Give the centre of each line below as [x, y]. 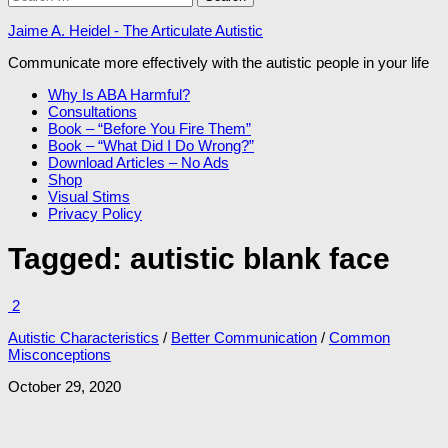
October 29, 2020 [64, 386]
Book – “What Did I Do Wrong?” [151, 146]
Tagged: [69, 259]
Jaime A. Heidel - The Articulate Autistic [135, 31]
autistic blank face [260, 259]
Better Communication [244, 337]
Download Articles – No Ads [138, 163]
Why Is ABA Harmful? [119, 95]
